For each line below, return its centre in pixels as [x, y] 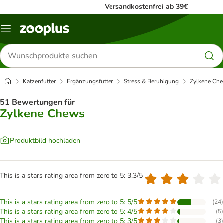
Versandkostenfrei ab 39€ [146, 7]
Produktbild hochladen [45, 140]
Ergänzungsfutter [90, 81]
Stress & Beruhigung [151, 81]
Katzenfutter [39, 81]
